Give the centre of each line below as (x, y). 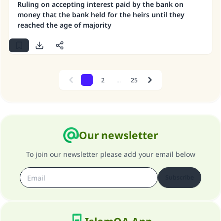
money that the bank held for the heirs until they (101, 15)
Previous (82, 83)
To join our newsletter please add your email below (110, 154)
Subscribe (180, 177)
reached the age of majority (64, 25)
